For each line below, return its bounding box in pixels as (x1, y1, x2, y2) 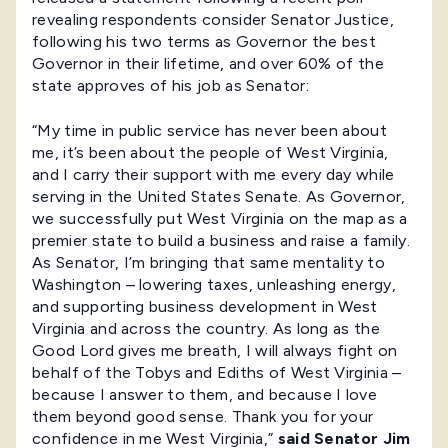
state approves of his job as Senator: (32, 76, 309, 96)
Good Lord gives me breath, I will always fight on (32, 340, 398, 360)
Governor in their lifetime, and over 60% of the (32, 54, 385, 74)
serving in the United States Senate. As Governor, (32, 186, 406, 206)
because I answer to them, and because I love (32, 384, 378, 404)
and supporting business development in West (32, 296, 378, 316)
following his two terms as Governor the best (32, 32, 377, 52)
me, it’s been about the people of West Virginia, (32, 142, 389, 162)
